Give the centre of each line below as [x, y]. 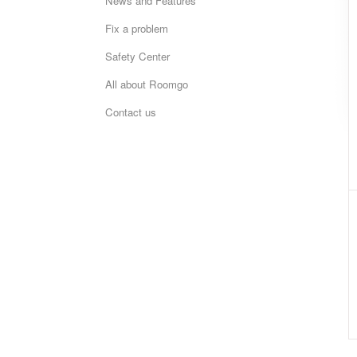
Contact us [131, 112]
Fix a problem [137, 28]
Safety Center [137, 56]
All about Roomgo [147, 84]
